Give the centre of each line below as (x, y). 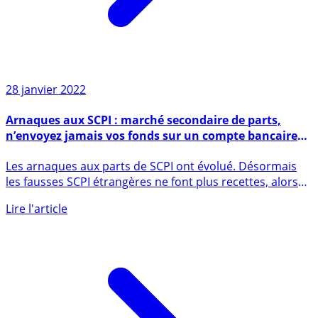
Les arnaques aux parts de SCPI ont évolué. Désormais (151, 195)
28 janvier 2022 (46, 117)
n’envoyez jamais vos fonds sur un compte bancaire (152, 164)
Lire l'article (37, 237)
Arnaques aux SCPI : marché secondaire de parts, (143, 149)
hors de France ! (50, 180)
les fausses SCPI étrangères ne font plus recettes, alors (152, 210)
